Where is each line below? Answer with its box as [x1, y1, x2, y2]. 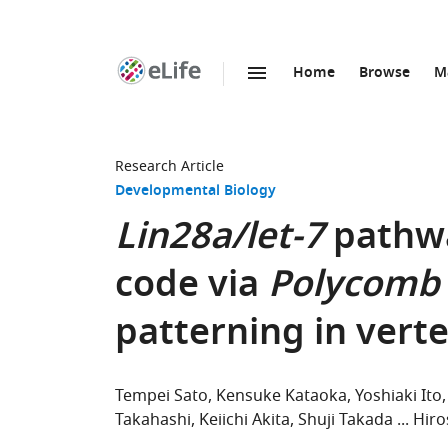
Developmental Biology [115, 180, 276, 203]
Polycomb [268, 258, 440, 317]
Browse [359, 62, 410, 85]
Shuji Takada [298, 408, 393, 432]
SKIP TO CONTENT [170, 84, 293, 105]
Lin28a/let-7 [115, 210, 324, 269]
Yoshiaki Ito [355, 384, 442, 408]
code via [115, 258, 268, 317]
